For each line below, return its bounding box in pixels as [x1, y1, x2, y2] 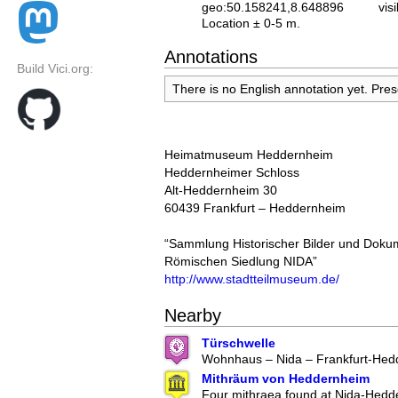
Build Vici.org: [17, 61, 93, 76]
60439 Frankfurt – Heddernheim [164, 201, 346, 216]
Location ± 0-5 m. [202, 16, 300, 30]
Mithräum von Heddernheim [202, 371, 370, 386]
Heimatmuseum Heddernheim [164, 147, 333, 163]
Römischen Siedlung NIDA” [164, 254, 317, 269]
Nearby [164, 306, 221, 326]
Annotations [164, 47, 258, 68]
